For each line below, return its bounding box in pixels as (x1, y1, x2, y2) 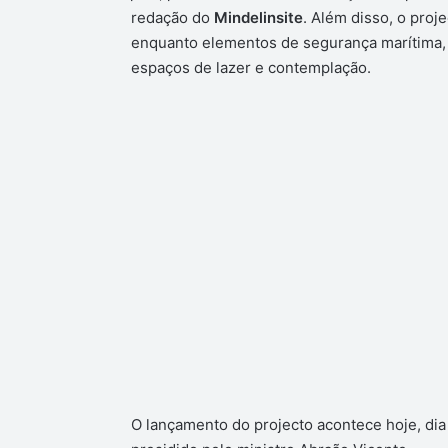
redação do (130, 7, 214, 27)
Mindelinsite (213, 7, 303, 27)
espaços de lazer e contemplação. (130, 57, 371, 77)
